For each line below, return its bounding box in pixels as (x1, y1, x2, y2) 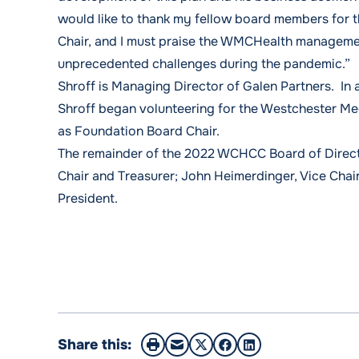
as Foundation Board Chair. (58, 123, 220, 139)
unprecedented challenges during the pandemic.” (58, 55, 357, 72)
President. (58, 190, 118, 207)
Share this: (58, 336, 131, 353)
